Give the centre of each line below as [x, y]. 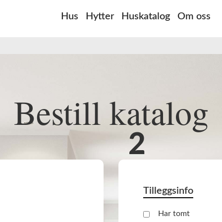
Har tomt [174, 214]
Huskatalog [146, 17]
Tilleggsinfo [168, 191]
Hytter [100, 17]
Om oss [194, 17]
